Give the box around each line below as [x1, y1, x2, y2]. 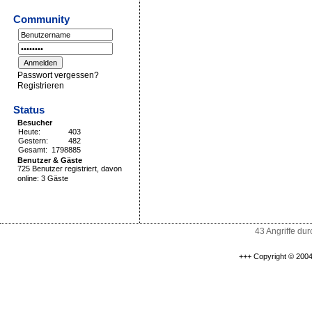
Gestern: [18, 136, 48, 146]
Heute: [18, 127, 40, 136]
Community [13, 13, 70, 26]
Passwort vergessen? [17, 70, 99, 81]
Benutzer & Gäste [17, 155, 82, 164]
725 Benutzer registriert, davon [17, 164, 122, 175]
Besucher [17, 118, 52, 127]
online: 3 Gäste [17, 174, 68, 185]
